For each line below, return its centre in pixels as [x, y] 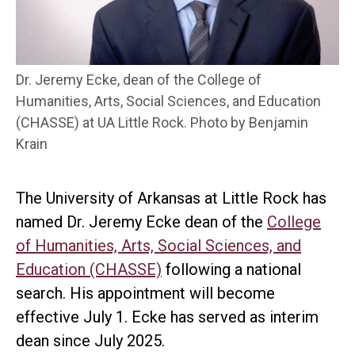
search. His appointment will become [145, 294]
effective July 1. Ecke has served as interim [167, 317]
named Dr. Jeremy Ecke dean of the [141, 222]
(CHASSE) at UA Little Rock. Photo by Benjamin [162, 123]
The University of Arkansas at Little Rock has [171, 198]
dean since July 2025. [90, 341]
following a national [231, 270]
